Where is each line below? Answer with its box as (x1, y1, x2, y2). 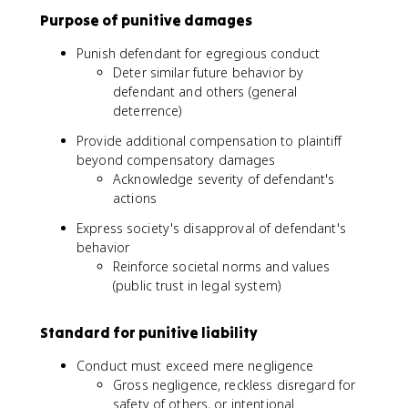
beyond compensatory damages (76, 151, 276, 168)
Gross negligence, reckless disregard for (113, 376, 356, 393)
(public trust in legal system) (113, 277, 280, 294)
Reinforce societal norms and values (113, 258, 331, 275)
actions (113, 189, 157, 207)
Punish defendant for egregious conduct (76, 45, 320, 62)
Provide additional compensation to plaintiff (76, 132, 342, 149)
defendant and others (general (113, 83, 297, 100)
